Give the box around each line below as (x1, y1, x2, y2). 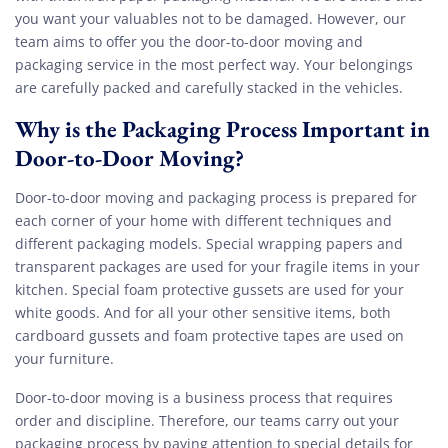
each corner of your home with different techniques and (15, 211, 392, 231)
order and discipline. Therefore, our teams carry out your (15, 411, 399, 431)
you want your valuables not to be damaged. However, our (15, 9, 406, 29)
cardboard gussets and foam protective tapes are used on (15, 326, 404, 346)
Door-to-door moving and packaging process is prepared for (15, 188, 417, 208)
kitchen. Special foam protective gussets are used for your (15, 280, 404, 300)
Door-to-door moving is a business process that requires (15, 388, 393, 408)
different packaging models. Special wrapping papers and (15, 234, 403, 254)
